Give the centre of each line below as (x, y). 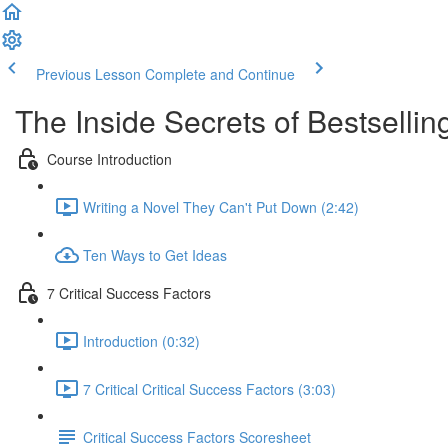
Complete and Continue (220, 74)
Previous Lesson (88, 74)
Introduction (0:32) (141, 340)
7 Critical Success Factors (129, 292)
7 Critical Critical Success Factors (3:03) (209, 388)
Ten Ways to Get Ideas (155, 254)
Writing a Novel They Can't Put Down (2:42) (221, 206)
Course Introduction (109, 158)
